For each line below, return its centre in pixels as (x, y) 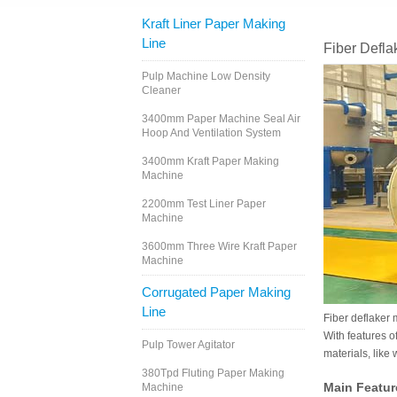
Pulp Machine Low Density (206, 77)
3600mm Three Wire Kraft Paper (219, 247)
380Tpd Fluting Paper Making (213, 374)
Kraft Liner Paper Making (214, 24)
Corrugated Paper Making (216, 292)
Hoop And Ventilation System (211, 133)
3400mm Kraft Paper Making (210, 162)
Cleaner (161, 91)
